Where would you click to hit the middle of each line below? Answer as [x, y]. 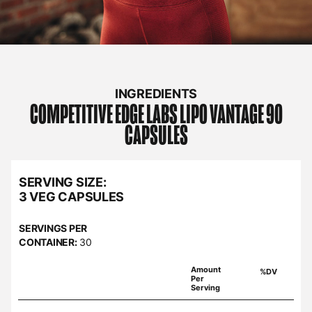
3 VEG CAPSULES [72, 197]
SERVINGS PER [53, 228]
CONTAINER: [48, 242]
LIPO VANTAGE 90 [231, 115]
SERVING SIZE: [63, 182]
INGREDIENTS [156, 94]
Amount [205, 270]
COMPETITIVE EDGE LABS [103, 115]
